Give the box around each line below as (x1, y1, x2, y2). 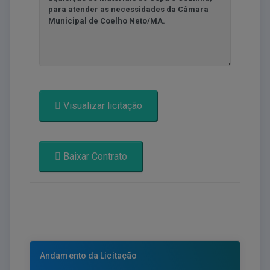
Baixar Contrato (61, 150, 127, 162)
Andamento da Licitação (40, 250, 137, 260)
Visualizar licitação (61, 99, 142, 111)
